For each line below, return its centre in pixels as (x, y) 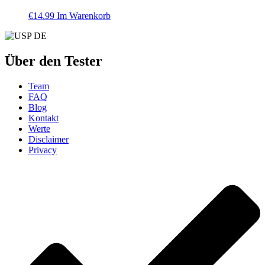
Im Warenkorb (84, 16)
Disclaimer (49, 140)
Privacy (43, 150)
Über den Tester (54, 61)
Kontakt (43, 118)
